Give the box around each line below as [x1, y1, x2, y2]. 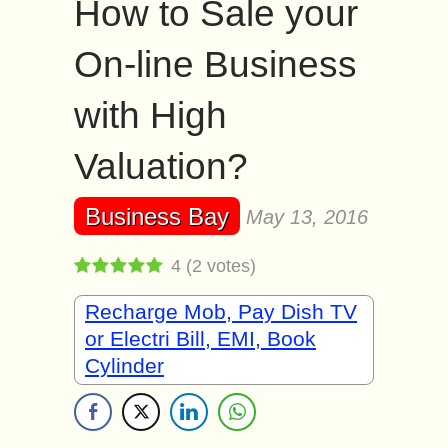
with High [74, 95, 227, 136]
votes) [202, 256, 256, 276]
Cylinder [85, 354, 164, 377]
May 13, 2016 [246, 206, 368, 228]
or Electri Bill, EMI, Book [85, 327, 316, 350]
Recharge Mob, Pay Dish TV [85, 300, 357, 323]
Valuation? [74, 146, 248, 187]
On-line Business [74, 44, 357, 85]
